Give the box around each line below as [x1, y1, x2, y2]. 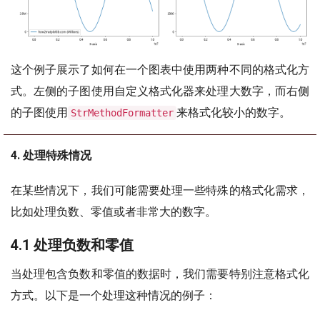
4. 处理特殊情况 [11, 149, 91, 163]
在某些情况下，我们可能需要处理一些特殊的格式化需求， [11, 184, 309, 198]
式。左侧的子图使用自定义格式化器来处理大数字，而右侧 [11, 84, 309, 99]
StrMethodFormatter [71, 107, 174, 119]
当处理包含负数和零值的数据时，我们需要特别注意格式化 [11, 267, 309, 281]
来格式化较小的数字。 [176, 106, 291, 120]
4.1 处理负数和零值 [11, 236, 134, 254]
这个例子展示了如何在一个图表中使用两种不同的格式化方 [11, 63, 309, 77]
